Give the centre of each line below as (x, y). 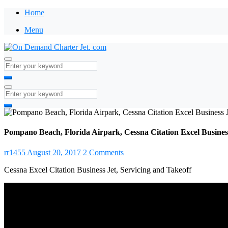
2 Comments (103, 152)
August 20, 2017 (54, 152)
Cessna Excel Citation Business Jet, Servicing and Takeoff (98, 169)
